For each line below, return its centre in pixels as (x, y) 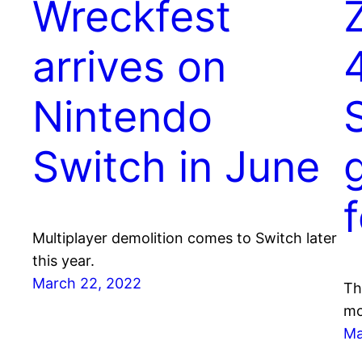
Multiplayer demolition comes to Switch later (185, 238)
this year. (63, 261)
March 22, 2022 (87, 284)
